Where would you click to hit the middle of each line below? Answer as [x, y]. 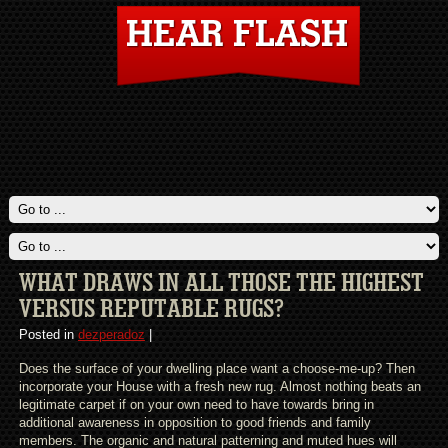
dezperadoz [111, 334]
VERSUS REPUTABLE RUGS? [151, 309]
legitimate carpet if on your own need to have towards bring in [196, 404]
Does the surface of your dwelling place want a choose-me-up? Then [216, 368]
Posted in [48, 334]
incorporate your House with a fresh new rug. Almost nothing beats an [219, 386]
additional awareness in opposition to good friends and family [194, 422]
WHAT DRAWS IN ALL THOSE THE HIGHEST [221, 283]
